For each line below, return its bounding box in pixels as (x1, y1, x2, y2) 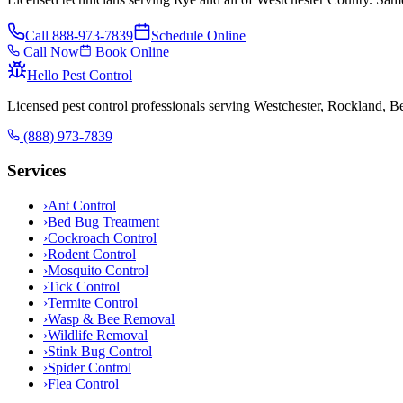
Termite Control (48, 294, 138, 310)
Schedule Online (151, 27, 246, 43)
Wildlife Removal (48, 327, 148, 343)
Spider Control (48, 359, 131, 375)
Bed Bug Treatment (48, 213, 159, 229)
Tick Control (48, 278, 120, 294)
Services (7, 161, 66, 181)
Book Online (92, 43, 169, 59)
